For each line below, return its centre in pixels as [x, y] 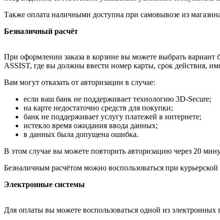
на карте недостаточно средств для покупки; [98, 108]
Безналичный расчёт [41, 31]
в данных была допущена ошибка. [81, 135]
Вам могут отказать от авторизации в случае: [80, 82]
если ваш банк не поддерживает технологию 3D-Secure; [117, 99]
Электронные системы [44, 185]
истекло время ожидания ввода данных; [91, 126]
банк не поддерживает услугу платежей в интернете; [112, 117]
